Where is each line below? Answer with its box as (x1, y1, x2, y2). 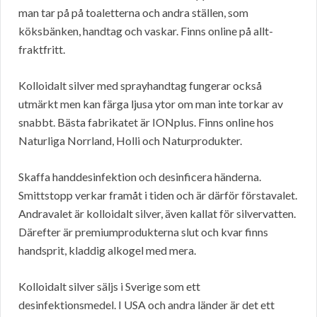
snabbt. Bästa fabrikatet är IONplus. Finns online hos (18, 115, 274, 129)
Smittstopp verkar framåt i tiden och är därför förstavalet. (18, 188, 297, 202)
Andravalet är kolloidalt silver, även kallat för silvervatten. (18, 207, 296, 221)
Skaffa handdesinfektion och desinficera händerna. (18, 170, 261, 184)
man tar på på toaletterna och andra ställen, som (18, 6, 248, 20)
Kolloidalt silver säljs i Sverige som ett (18, 279, 200, 294)
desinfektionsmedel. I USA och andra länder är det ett (18, 298, 275, 312)
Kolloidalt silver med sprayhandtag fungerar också (18, 79, 262, 93)
